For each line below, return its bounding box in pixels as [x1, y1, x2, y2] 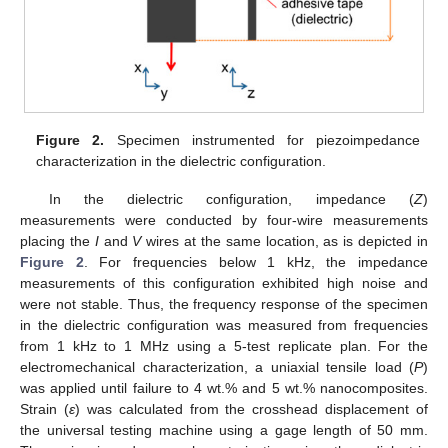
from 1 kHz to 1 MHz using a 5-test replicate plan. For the [20, 338, 428, 355]
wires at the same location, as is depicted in [141, 233, 429, 250]
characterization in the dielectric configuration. [36, 152, 327, 169]
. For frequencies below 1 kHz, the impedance [83, 254, 428, 271]
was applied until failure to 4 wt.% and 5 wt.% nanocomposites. [20, 380, 428, 397]
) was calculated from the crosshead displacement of [74, 401, 428, 418]
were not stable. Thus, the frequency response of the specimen [20, 296, 428, 313]
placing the [20, 233, 95, 250]
